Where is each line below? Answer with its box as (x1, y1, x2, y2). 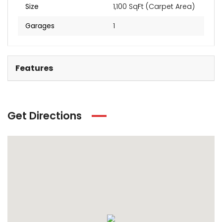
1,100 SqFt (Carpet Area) (146, 1, 195, 11)
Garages (25, 21, 55, 31)
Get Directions (7, 109, 82, 123)
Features (15, 62, 53, 74)
